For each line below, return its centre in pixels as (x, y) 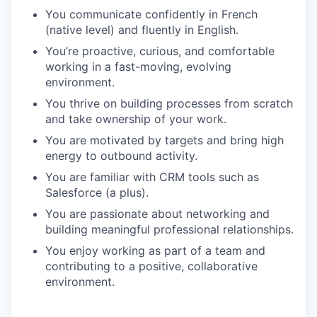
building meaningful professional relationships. (169, 229)
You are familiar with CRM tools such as (152, 177)
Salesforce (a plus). (97, 192)
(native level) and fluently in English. (142, 30)
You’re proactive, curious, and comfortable (160, 51)
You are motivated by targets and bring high (165, 140)
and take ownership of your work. (136, 119)
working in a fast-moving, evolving (138, 67)
